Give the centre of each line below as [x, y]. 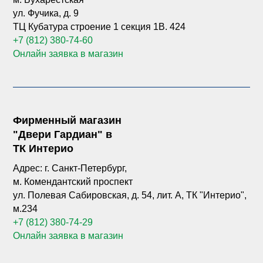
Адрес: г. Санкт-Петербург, [70, 168]
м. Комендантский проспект [73, 182]
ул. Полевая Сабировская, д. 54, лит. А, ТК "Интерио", [130, 195]
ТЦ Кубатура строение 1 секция [83, 27]
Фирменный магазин [68, 120]
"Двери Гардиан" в [63, 134]
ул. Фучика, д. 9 [46, 13]
